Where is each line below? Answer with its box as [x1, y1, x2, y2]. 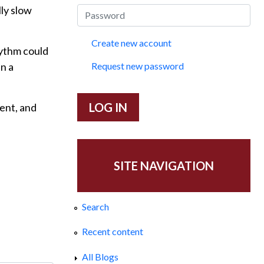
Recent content [81, 226, 143, 237]
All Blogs [81, 250, 118, 262]
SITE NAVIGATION [113, 159, 214, 173]
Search [81, 201, 109, 213]
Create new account [91, 37, 171, 48]
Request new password [91, 60, 184, 71]
